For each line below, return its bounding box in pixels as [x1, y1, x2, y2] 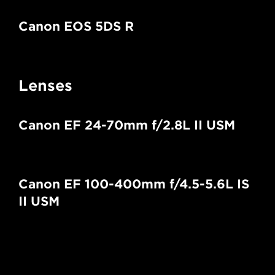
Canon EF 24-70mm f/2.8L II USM [18, 117, 235, 133]
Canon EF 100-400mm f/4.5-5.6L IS [18, 176, 249, 192]
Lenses [18, 76, 72, 95]
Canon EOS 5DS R [18, 18, 134, 34]
